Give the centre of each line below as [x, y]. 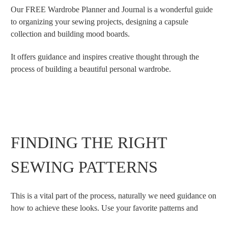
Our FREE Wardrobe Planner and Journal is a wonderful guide [112, 10]
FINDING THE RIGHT [89, 143]
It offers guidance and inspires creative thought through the [105, 57]
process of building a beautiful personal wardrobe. [91, 69]
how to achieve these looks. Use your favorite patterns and [104, 208]
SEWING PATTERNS [84, 167]
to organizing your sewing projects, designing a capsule [99, 22]
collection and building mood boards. [70, 34]
